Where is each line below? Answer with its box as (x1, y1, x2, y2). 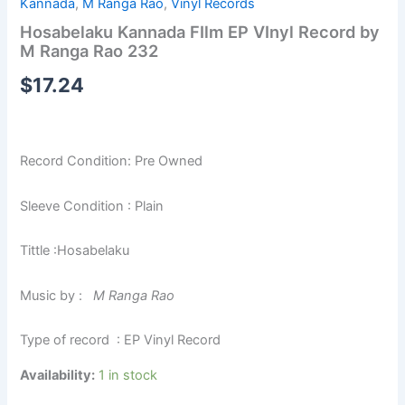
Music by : (20, 287, 90, 304)
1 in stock (99, 366, 158, 383)
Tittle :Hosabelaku (20, 242, 130, 259)
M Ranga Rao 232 (20, 41, 159, 61)
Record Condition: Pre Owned (20, 153, 203, 170)
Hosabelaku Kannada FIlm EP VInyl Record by (20, 22, 381, 42)
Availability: (20, 366, 96, 383)
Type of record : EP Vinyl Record (20, 332, 221, 349)
